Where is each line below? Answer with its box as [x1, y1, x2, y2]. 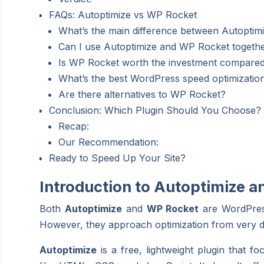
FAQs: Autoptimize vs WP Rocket [49, 8, 197, 21]
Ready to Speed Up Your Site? [49, 151, 186, 164]
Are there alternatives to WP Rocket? [58, 88, 226, 100]
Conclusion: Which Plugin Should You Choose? [49, 104, 262, 116]
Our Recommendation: [58, 136, 159, 148]
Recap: [58, 120, 90, 132]
